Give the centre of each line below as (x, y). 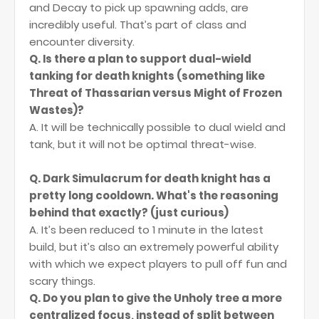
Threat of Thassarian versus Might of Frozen (156, 93)
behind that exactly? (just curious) (129, 213)
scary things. (62, 281)
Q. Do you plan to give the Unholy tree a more (156, 298)
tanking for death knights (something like (147, 76)
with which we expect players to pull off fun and (158, 264)
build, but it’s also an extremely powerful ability (154, 247)
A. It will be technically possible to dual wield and (157, 127)
